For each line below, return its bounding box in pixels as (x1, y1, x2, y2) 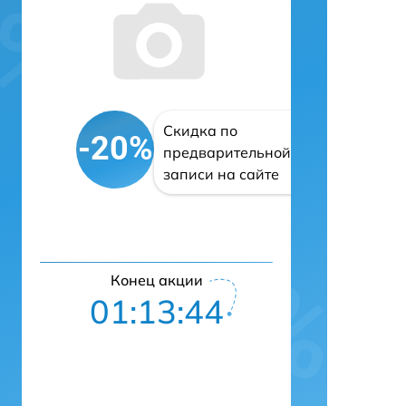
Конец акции (110, 270, 203, 289)
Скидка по (163, 121, 237, 140)
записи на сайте (163, 164, 279, 183)
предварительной (163, 142, 291, 161)
